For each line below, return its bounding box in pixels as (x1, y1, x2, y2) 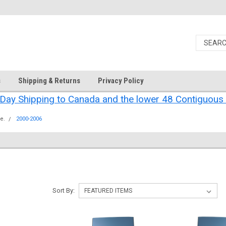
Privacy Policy (98, 76, 144, 85)
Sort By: (52, 187, 75, 194)
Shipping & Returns (18, 76, 80, 85)
